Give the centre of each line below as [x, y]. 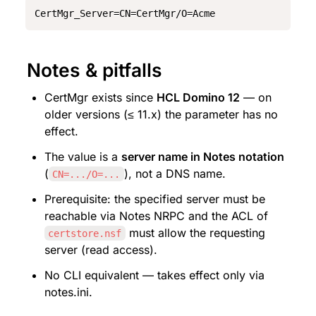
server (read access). [101, 249]
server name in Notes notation [203, 156]
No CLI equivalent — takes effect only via [155, 275]
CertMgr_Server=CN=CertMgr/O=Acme [125, 14]
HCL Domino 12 [199, 97]
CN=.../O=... [86, 174]
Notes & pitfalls [94, 69]
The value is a [83, 156]
